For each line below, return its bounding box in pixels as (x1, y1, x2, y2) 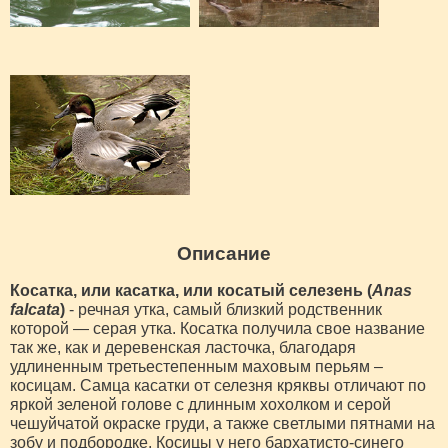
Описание (177, 242, 271, 264)
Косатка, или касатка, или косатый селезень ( (10, 281, 372, 299)
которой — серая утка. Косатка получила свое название (10, 319, 425, 337)
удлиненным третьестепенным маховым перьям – (10, 357, 383, 375)
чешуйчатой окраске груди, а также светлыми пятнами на (10, 414, 435, 432)
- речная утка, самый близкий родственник (65, 300, 382, 318)
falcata (10, 300, 60, 318)
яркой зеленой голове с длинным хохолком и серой (10, 395, 391, 413)
